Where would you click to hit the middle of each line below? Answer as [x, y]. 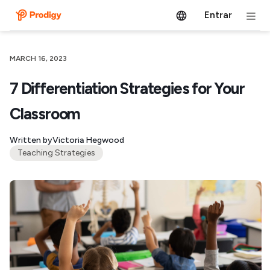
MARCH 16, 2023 [38, 58]
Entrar [218, 15]
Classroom [45, 114]
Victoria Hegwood [88, 140]
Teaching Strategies [56, 153]
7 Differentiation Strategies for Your [127, 89]
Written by [31, 140]
